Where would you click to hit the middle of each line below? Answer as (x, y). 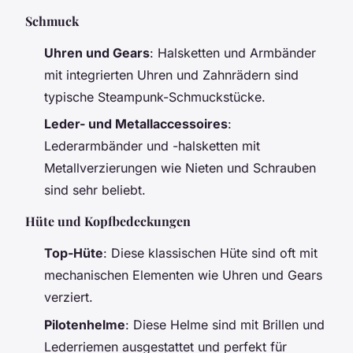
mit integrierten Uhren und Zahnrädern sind (171, 74)
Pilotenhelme (85, 324)
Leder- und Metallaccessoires (136, 124)
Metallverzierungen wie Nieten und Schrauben (180, 168)
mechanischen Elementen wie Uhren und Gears (183, 275)
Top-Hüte (74, 253)
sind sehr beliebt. (95, 190)
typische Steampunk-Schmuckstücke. (155, 97)
